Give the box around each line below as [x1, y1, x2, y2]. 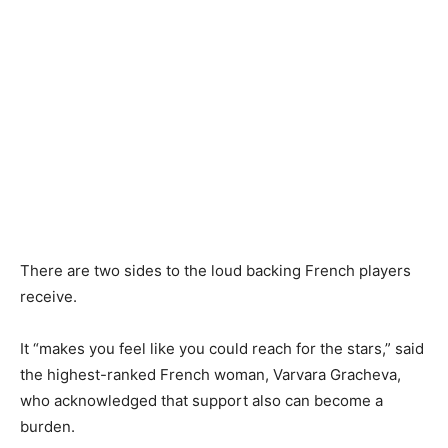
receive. [20, 287, 77, 306]
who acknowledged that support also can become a [20, 391, 383, 410]
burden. [20, 417, 75, 436]
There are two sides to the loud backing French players [20, 261, 411, 280]
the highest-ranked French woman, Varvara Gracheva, [20, 365, 401, 384]
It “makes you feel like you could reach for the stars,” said [20, 339, 424, 358]
